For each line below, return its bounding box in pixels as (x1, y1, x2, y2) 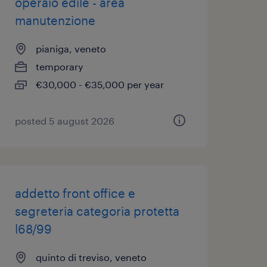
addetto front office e (14, 186, 135, 200)
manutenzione (14, 13, 95, 27)
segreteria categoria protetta (14, 204, 179, 218)
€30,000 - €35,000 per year (35, 79, 164, 90)
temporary (35, 61, 83, 72)
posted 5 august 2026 (14, 115, 114, 126)
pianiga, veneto (35, 43, 106, 54)
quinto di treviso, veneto (35, 252, 147, 263)
